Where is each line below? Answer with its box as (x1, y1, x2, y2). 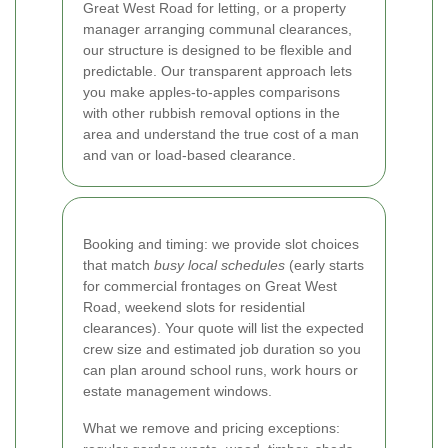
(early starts (285, 257, 364, 274)
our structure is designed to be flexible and (83, 42, 352, 59)
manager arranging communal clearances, (83, 21, 352, 38)
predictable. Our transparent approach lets (83, 63, 352, 80)
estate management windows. (83, 383, 272, 400)
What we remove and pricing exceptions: (83, 420, 340, 437)
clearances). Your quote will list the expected (83, 320, 364, 337)
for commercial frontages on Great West (83, 278, 337, 295)
